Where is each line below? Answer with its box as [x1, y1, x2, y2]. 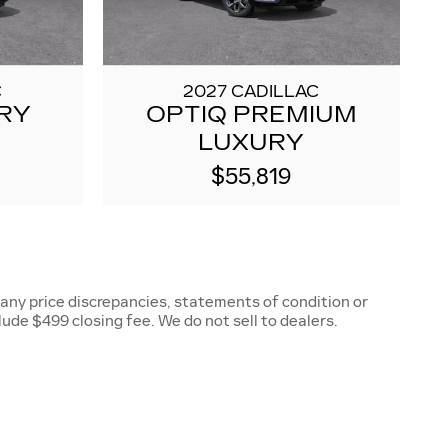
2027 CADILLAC [183, 82, 320, 102]
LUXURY [198, 129, 305, 157]
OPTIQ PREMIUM [145, 101, 357, 129]
